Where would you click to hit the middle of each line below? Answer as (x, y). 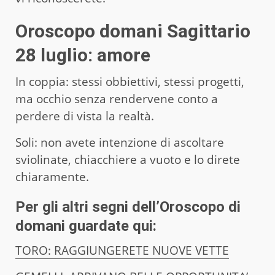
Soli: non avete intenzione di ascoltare (120, 142)
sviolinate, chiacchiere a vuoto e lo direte (128, 159)
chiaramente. (52, 176)
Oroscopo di (200, 207)
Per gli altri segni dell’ (87, 207)
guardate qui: (111, 226)
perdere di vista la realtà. (86, 116)
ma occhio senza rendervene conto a (117, 99)
